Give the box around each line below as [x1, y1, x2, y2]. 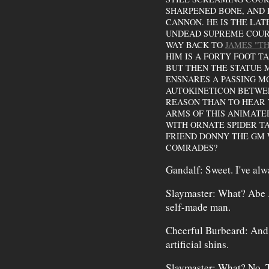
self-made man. [165, 200, 231, 214]
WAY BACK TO [165, 39, 225, 50]
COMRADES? [165, 142, 217, 153]
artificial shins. [165, 237, 229, 251]
